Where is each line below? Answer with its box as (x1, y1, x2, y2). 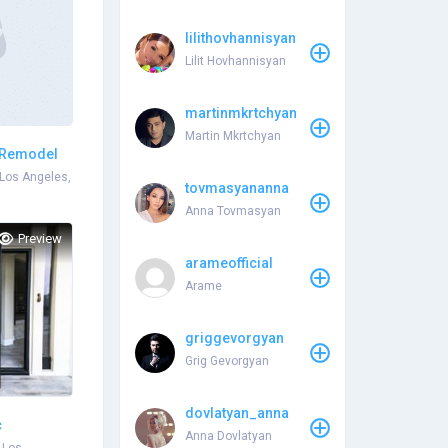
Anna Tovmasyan (184, 204, 281, 218)
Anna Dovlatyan (184, 429, 272, 443)
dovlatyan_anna (184, 405, 289, 421)
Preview (17, 231, 62, 246)
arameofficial (184, 255, 273, 271)
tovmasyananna (184, 180, 289, 196)
